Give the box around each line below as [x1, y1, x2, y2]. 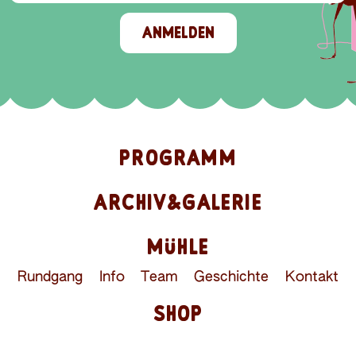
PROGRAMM [119, 146, 237, 170]
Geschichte [194, 270, 269, 285]
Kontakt [284, 270, 339, 285]
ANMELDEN [141, 24, 215, 42]
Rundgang [17, 270, 83, 285]
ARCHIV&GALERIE [94, 191, 262, 215]
